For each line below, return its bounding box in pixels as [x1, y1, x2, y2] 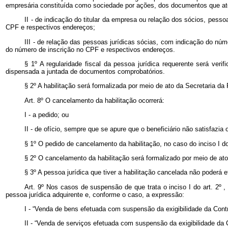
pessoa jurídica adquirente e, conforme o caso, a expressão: [5, 190, 184, 198]
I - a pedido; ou [24, 111, 69, 119]
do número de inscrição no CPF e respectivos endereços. [5, 45, 175, 53]
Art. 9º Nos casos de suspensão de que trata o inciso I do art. [24, 183, 215, 191]
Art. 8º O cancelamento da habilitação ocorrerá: [24, 96, 165, 104]
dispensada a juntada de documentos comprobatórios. [5, 68, 165, 76]
